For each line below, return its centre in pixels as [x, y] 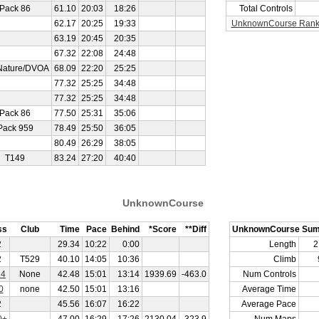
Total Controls [266, 9]
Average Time [269, 289]
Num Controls [270, 274]
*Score [163, 229]
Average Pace [269, 304]
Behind [125, 229]
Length [283, 244]
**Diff [196, 229]
